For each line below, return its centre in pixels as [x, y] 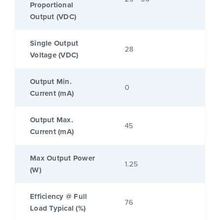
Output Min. [51, 82]
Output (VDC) [53, 17]
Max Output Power [62, 158]
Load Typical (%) [58, 208]
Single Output [54, 43]
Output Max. [52, 120]
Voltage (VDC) [54, 55]
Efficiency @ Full [59, 197]
